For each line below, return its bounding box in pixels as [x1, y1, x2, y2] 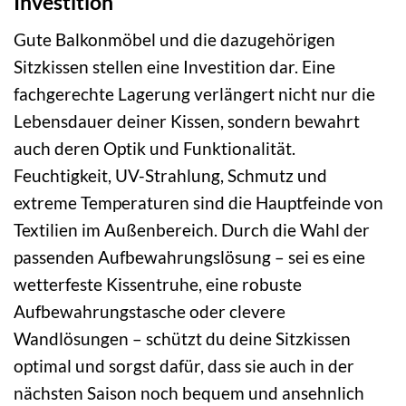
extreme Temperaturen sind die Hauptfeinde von [14, 191, 383, 213]
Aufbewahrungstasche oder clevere [14, 300, 285, 322]
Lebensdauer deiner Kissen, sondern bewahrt [14, 110, 360, 131]
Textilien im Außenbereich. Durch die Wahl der [14, 218, 370, 240]
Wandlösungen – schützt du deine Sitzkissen [14, 327, 351, 349]
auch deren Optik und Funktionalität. [14, 137, 295, 159]
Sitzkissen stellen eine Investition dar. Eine [14, 55, 335, 77]
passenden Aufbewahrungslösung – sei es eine [14, 246, 365, 267]
